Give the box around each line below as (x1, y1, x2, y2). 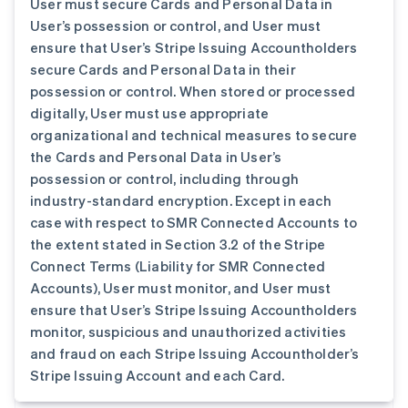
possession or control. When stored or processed (30, 82, 356, 100)
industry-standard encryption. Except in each (30, 191, 331, 209)
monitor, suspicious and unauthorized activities (30, 322, 347, 341)
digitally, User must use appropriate (30, 104, 270, 122)
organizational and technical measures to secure (30, 126, 358, 144)
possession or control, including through (30, 169, 299, 188)
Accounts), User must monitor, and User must (30, 279, 331, 297)
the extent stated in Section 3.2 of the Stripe (30, 235, 326, 253)
